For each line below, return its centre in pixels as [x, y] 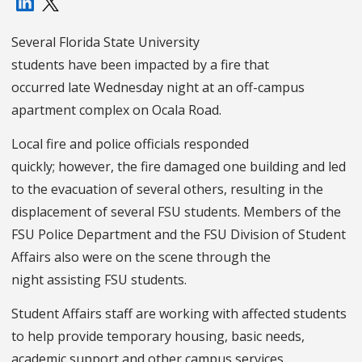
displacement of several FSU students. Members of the [176, 212]
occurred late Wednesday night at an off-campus [158, 88]
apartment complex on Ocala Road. [116, 110]
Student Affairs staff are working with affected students [179, 314]
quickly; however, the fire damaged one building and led [179, 167]
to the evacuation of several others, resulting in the [167, 189]
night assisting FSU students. [101, 280]
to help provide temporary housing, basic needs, [158, 337]
